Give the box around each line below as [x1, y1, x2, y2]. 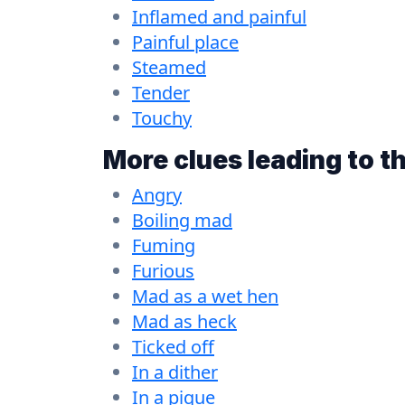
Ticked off [132, 334, 214, 359]
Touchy [132, 105, 192, 130]
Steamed [132, 54, 206, 80]
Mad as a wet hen [132, 283, 278, 308]
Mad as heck [132, 308, 237, 334]
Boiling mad [132, 207, 232, 232]
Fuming [132, 232, 195, 258]
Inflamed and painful [132, 4, 306, 29]
